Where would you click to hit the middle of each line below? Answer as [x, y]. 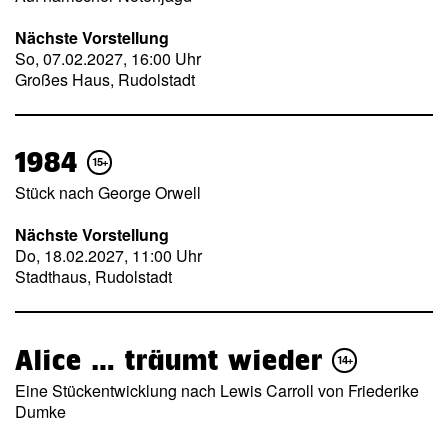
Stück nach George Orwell [108, 192]
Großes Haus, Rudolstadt [105, 80]
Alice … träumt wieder [173, 359]
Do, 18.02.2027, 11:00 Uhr [108, 256]
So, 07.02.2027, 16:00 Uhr [108, 59]
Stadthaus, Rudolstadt [93, 277]
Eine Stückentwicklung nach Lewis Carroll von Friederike [217, 390]
